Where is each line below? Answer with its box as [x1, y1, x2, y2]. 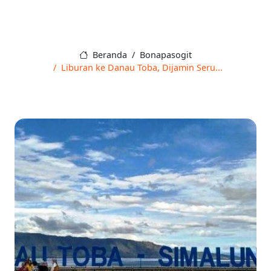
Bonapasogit [139, 49, 192, 61]
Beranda [90, 49, 127, 61]
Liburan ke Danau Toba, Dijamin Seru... [61, 62, 223, 74]
